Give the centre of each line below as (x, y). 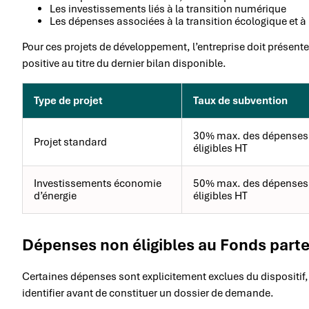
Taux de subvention (240, 101)
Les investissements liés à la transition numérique (168, 9)
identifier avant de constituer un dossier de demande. (148, 293)
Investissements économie (98, 184)
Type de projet (68, 101)
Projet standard (70, 142)
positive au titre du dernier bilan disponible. (124, 64)
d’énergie (55, 196)
